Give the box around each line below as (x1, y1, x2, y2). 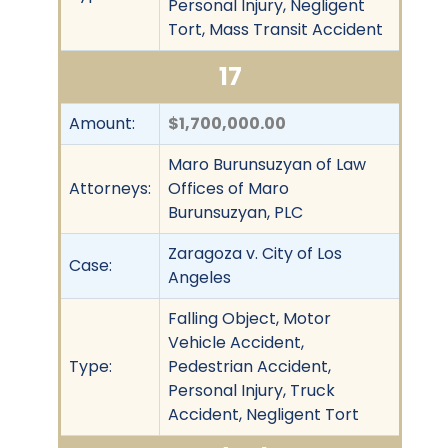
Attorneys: (69, 176, 151, 200)
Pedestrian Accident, (168, 354, 331, 378)
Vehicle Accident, (168, 330, 304, 354)
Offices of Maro (168, 176, 289, 200)
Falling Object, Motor (168, 306, 331, 330)
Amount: (69, 111, 135, 135)
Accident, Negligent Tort (168, 402, 359, 426)
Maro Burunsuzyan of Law (168, 152, 366, 176)
